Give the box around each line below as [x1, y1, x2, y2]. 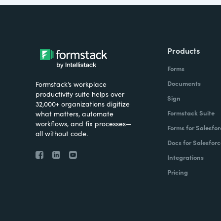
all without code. [36, 128, 88, 138]
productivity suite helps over [36, 89, 124, 99]
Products [167, 45, 200, 56]
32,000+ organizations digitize [36, 99, 130, 109]
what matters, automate [36, 109, 113, 118]
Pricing [167, 167, 188, 177]
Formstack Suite [167, 108, 215, 117]
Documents [167, 78, 201, 88]
